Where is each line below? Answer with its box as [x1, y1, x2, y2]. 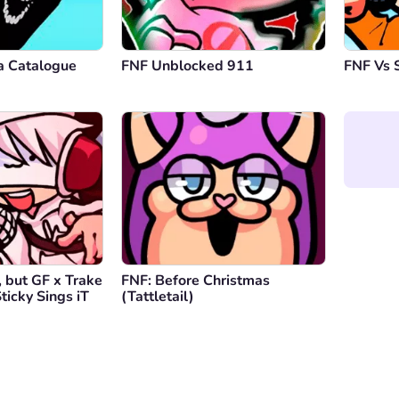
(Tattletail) [121, 287, 194, 307]
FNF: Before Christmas [121, 271, 270, 291]
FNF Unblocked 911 [121, 56, 254, 77]
